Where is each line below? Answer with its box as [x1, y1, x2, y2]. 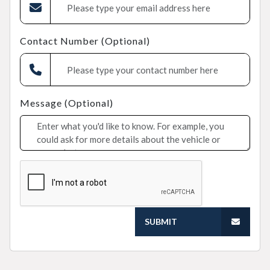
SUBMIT [145, 216, 177, 227]
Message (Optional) [20, 97, 113, 108]
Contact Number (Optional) [20, 35, 150, 46]
